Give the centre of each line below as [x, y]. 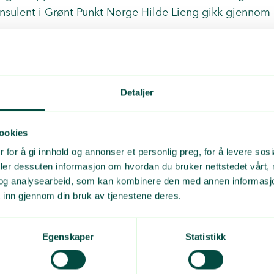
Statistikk [206, 237]
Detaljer [137, 92]
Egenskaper [68, 237]
